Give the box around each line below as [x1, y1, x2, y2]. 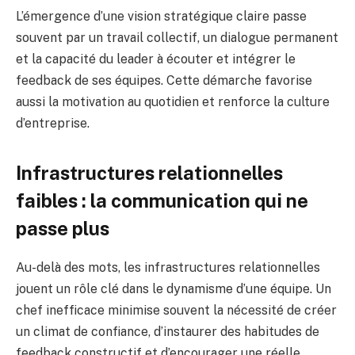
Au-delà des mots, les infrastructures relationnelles [16, 259, 320, 275]
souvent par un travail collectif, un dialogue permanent [16, 29, 338, 45]
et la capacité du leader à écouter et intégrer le [16, 51, 296, 67]
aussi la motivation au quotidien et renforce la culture [16, 94, 330, 109]
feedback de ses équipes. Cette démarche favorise [16, 72, 312, 88]
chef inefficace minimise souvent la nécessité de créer [16, 302, 337, 318]
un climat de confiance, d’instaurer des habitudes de [16, 323, 319, 339]
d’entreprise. [16, 115, 90, 131]
